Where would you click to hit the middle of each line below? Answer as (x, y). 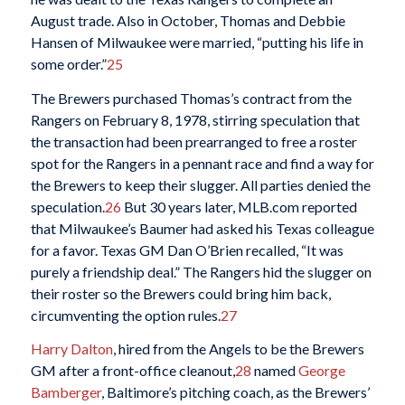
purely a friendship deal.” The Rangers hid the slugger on (201, 271)
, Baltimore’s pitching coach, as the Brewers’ (235, 392)
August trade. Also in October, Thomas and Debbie (188, 21)
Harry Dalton (71, 349)
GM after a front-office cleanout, (132, 371)
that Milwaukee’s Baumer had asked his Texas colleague (202, 228)
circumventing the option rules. (125, 315)
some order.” (68, 64)
